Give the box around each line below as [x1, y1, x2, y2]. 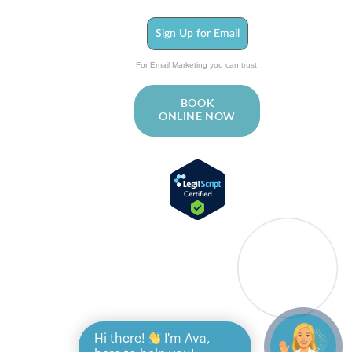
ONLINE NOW [159, 111, 236, 123]
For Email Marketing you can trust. [135, 60, 259, 69]
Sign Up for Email [155, 27, 240, 39]
